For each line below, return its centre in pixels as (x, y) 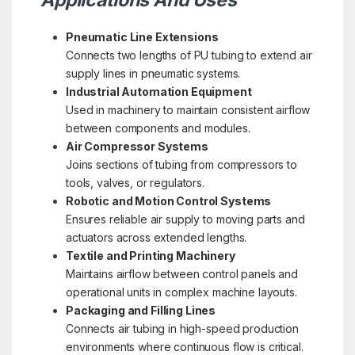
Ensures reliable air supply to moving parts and (185, 219)
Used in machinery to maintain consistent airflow (188, 109)
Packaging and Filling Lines (141, 310)
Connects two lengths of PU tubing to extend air (189, 55)
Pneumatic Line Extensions (142, 36)
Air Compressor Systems (137, 146)
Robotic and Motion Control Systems (168, 200)
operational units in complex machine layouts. (181, 292)
